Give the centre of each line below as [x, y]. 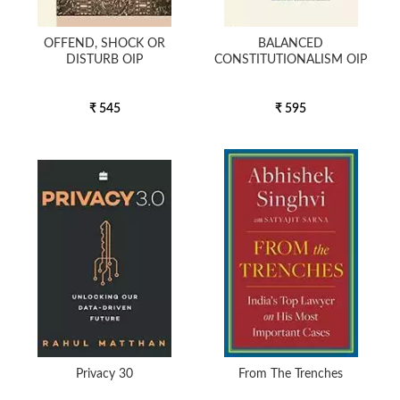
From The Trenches [291, 374]
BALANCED [291, 44]
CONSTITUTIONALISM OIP [291, 60]
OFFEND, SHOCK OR [105, 44]
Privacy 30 [105, 374]
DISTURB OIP [105, 60]
